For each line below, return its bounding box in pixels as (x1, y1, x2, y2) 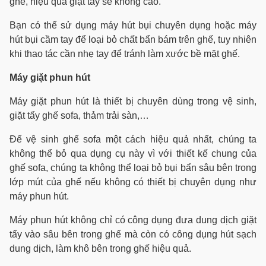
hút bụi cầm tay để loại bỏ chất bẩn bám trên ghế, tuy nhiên (9, 34, 256, 45)
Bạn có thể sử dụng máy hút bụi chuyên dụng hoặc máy (9, 20, 256, 30)
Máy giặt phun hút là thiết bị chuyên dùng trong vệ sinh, (9, 96, 256, 106)
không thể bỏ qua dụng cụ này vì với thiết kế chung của (9, 148, 256, 159)
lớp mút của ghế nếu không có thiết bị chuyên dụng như (9, 177, 256, 187)
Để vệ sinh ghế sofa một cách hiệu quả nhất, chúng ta (9, 134, 256, 144)
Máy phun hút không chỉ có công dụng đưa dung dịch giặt (9, 215, 256, 225)
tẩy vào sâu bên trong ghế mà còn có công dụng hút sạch (9, 229, 256, 239)
